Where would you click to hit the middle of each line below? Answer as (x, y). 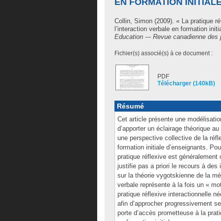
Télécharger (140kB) (186, 83)
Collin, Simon (133, 21)
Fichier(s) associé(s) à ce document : (164, 53)
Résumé (130, 106)
